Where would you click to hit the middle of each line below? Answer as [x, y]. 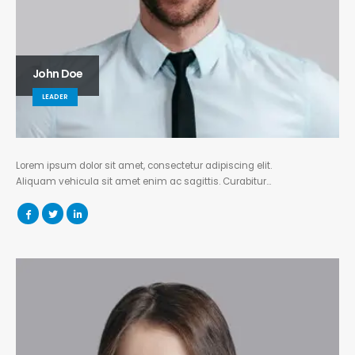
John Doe [58, 73]
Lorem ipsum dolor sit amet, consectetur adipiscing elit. [144, 166]
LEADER [55, 96]
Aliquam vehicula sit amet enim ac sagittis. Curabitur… [143, 181]
